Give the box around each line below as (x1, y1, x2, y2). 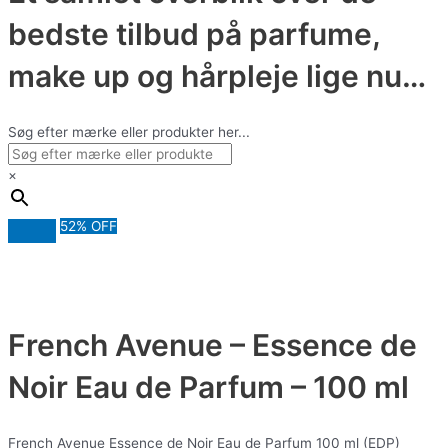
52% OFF (60, 218, 117, 235)
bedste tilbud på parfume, (8, 16, 381, 53)
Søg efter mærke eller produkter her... (8, 124, 250, 141)
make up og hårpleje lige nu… (8, 58, 426, 95)
